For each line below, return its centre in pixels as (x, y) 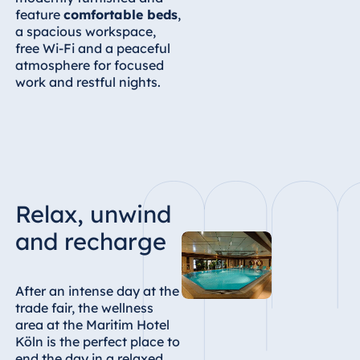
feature (39, 14)
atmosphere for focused (89, 65)
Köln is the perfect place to (97, 341)
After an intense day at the (97, 290)
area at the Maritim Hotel (92, 324)
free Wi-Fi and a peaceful (92, 48)
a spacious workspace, (85, 31)
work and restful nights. (88, 82)
